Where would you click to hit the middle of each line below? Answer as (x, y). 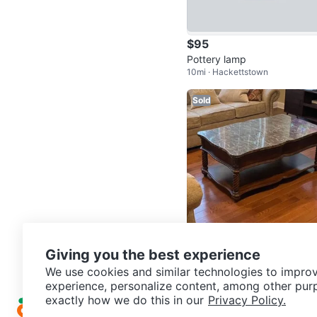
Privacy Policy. (247, 300)
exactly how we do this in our (125, 300)
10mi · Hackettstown (227, 72)
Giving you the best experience (153, 255)
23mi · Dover (212, 273)
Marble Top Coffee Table (244, 260)
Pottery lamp (217, 59)
